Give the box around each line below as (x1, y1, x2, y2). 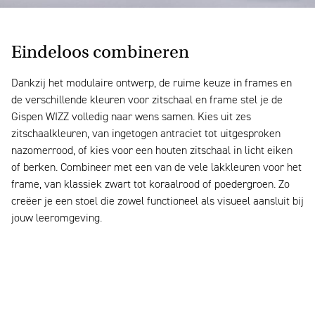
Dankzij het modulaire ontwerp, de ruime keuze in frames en (11, 78, 292, 90)
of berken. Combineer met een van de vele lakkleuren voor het (11, 162, 302, 174)
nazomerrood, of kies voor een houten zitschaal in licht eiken (11, 146, 292, 157)
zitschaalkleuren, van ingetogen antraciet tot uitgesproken (11, 129, 281, 141)
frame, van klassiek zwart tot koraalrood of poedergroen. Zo (11, 179, 290, 191)
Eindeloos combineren (11, 41, 189, 63)
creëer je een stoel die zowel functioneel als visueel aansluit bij (11, 196, 304, 208)
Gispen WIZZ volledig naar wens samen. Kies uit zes (11, 112, 251, 124)
